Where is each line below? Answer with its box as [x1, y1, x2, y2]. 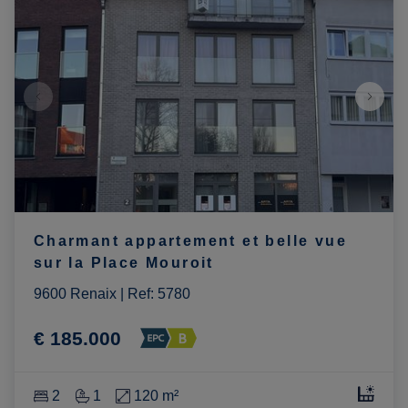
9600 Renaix [33, 286, 117, 302]
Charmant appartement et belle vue [33, 233, 347, 250]
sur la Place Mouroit [33, 255, 214, 271]
